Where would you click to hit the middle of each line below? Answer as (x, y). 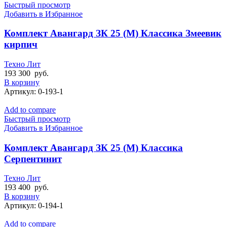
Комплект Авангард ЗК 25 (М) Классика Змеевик (113, 33)
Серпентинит (33, 159)
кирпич (21, 45)
